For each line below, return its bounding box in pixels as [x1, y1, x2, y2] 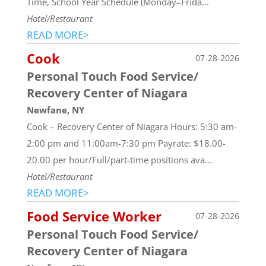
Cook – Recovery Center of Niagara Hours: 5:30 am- [26, 120, 237, 132]
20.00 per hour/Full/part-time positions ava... [26, 153, 212, 166]
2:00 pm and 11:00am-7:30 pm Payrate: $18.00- [26, 137, 226, 149]
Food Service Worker [26, 207, 161, 225]
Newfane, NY [26, 103, 84, 116]
